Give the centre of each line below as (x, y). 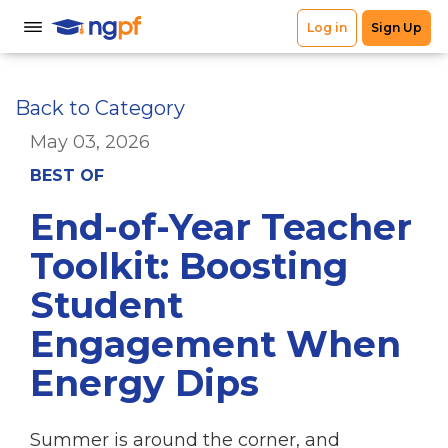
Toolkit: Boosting (189, 266)
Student (106, 305)
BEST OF (67, 175)
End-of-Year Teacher (221, 227)
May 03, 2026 (90, 142)
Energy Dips (144, 383)
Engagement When (215, 344)
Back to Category (100, 108)
